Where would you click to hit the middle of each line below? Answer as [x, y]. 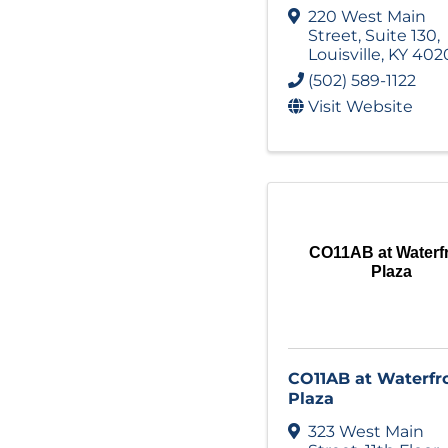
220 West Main [367, 17]
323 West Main [366, 432]
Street [333, 36]
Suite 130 [401, 36]
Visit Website [360, 107]
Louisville [344, 55]
